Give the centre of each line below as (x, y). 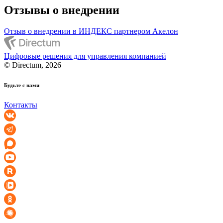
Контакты (21, 105)
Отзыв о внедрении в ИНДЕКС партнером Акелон (91, 31)
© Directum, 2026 (33, 65)
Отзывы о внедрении (62, 10)
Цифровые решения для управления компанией (85, 56)
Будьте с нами (22, 85)
